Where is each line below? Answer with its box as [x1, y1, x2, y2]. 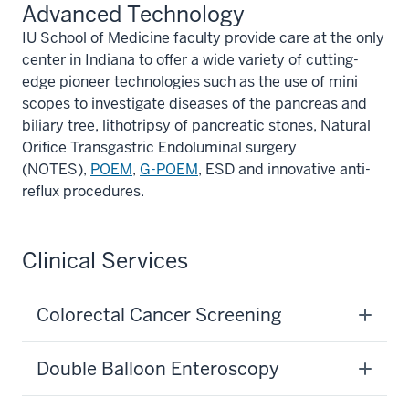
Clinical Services [22, 246, 188, 275]
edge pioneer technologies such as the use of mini [22, 71, 358, 91]
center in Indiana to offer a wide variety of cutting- [22, 49, 359, 69]
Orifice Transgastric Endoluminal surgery [22, 137, 297, 157]
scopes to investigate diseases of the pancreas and [22, 93, 367, 113]
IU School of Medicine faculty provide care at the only [22, 27, 384, 47]
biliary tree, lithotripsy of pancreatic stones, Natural [22, 115, 371, 135]
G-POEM [140, 159, 198, 179]
